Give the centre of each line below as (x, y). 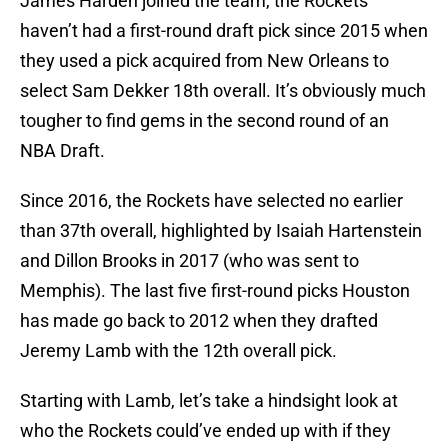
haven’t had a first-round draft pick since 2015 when (224, 31)
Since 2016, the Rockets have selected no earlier (211, 201)
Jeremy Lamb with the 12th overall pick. (178, 351)
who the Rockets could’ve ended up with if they (205, 431)
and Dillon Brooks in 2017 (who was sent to (189, 261)
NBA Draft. (62, 151)
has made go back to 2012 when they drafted (199, 321)
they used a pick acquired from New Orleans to (204, 61)
